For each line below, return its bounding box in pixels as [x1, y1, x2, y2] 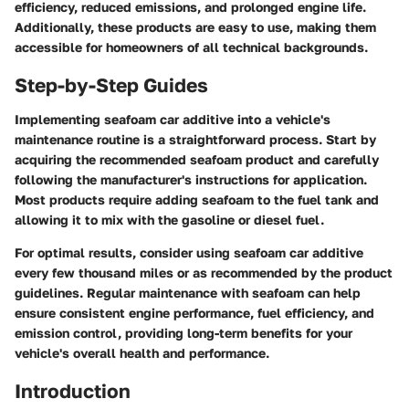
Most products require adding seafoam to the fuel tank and [15, 192, 379, 207]
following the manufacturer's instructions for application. [15, 172, 367, 187]
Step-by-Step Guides [15, 72, 208, 97]
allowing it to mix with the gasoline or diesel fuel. [15, 212, 324, 227]
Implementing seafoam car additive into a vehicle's [15, 111, 330, 127]
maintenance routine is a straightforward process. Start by [15, 131, 376, 147]
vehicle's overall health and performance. [15, 345, 269, 361]
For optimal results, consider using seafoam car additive [15, 245, 363, 260]
